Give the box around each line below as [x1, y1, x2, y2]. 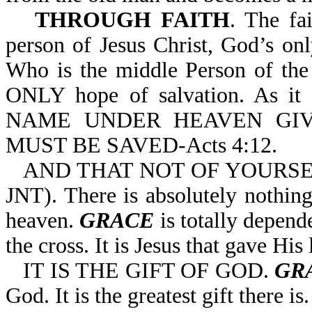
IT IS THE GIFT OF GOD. [23, 258, 275, 283]
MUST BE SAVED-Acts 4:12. [6, 133, 277, 157]
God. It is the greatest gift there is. [6, 283, 309, 308]
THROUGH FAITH [35, 8, 231, 32]
